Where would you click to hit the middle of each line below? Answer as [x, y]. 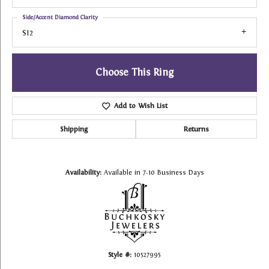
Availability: [83, 173]
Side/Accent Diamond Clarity [60, 17]
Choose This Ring [134, 73]
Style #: [120, 255]
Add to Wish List [141, 106]
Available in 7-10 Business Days [154, 173]
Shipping [74, 129]
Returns [196, 129]
